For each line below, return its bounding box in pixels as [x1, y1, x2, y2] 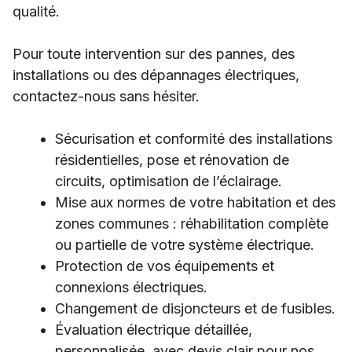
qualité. [13, 3, 60, 20]
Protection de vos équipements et [55, 258, 274, 274]
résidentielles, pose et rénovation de [55, 152, 289, 168]
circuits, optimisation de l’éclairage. [55, 173, 282, 189]
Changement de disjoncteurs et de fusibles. [55, 300, 335, 317]
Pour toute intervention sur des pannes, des [13, 46, 295, 62]
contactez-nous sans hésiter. [13, 88, 200, 104]
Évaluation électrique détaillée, [55, 321, 252, 338]
